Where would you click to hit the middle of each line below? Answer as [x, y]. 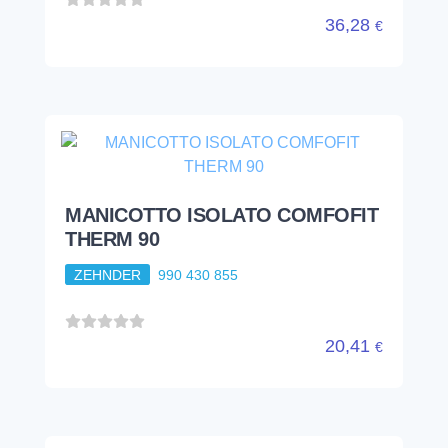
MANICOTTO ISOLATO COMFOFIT [221, 214]
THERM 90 [112, 238]
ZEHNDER [107, 274]
